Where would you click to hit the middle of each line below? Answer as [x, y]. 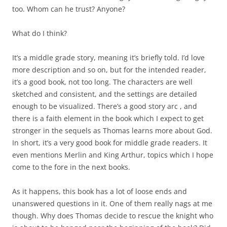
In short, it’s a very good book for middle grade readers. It [110, 143]
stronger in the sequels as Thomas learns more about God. [112, 131]
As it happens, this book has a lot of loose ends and [100, 192]
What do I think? [40, 33]
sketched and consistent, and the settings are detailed [105, 94]
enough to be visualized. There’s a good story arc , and [105, 106]
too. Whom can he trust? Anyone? [69, 9]
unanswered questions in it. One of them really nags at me [112, 204]
